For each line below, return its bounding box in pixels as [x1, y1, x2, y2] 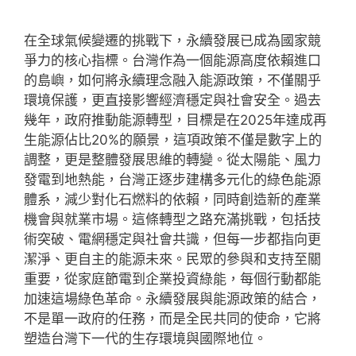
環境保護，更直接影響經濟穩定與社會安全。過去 [24, 91, 321, 108]
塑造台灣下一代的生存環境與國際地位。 [24, 330, 267, 346]
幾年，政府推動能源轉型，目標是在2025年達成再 [24, 111, 327, 128]
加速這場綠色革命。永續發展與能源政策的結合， [24, 290, 321, 307]
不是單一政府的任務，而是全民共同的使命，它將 [24, 310, 321, 327]
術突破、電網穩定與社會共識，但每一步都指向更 [24, 230, 321, 247]
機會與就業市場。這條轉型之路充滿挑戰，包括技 [24, 211, 321, 227]
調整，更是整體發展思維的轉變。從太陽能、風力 [24, 151, 321, 168]
